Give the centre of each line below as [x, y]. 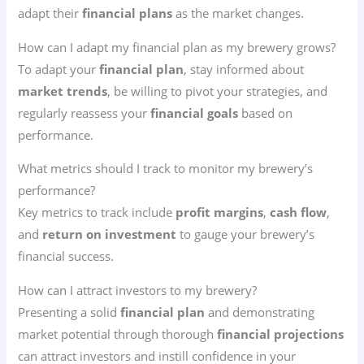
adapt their [50, 13]
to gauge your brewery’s [246, 234]
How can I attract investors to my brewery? [138, 290]
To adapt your [59, 69]
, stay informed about [244, 69]
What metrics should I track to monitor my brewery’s [166, 169]
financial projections [281, 334]
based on [266, 113]
